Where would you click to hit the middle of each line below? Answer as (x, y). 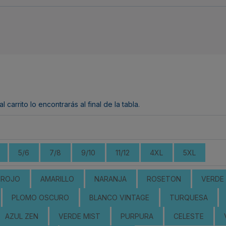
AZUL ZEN (22, 216)
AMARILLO (57, 179)
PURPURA (137, 216)
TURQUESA (189, 197)
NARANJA (110, 179)
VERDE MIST (79, 216)
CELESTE (189, 216)
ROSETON (164, 179)
